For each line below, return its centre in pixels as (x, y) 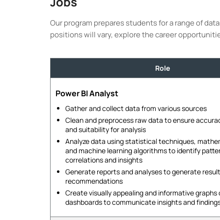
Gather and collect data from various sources (136, 108)
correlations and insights (104, 160)
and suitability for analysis (106, 129)
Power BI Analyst (87, 93)
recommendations (94, 181)
